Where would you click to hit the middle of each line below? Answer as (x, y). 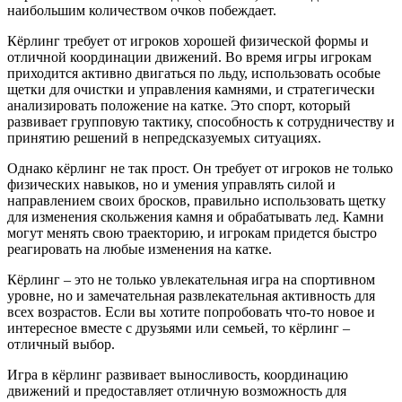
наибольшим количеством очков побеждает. (142, 10)
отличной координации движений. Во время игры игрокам (189, 57)
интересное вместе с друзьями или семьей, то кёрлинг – (179, 328)
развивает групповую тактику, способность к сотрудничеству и (201, 121)
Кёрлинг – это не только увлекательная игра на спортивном (191, 279)
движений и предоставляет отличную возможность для (177, 390)
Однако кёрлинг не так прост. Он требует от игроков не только (200, 168)
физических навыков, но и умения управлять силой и (171, 184)
